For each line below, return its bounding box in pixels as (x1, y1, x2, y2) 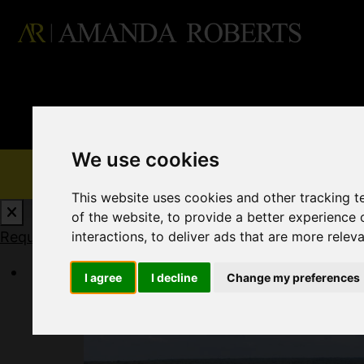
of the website (71, 209, 161, 226)
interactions (71, 228, 145, 245)
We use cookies (71, 148, 220, 172)
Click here (175, 228, 243, 245)
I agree (84, 271, 123, 285)
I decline (151, 271, 198, 285)
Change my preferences (227, 271, 361, 285)
